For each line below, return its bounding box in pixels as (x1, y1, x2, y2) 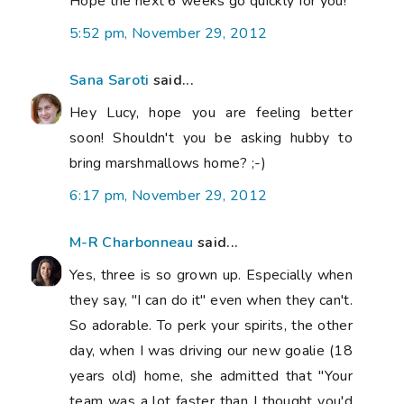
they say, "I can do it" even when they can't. (69, 289, 353, 310)
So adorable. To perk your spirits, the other (69, 315, 353, 335)
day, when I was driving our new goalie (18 (69, 340, 353, 361)
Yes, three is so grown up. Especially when (69, 264, 353, 285)
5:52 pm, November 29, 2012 (69, 23, 268, 43)
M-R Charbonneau (69, 232, 194, 252)
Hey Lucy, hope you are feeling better (69, 102, 353, 123)
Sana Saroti (69, 69, 150, 90)
